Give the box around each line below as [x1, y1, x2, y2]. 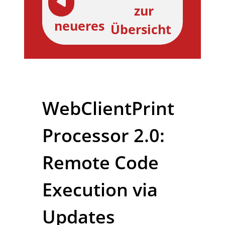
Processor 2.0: [42, 123, 165, 148]
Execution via [42, 177, 158, 202]
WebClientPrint [42, 96, 174, 121]
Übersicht [110, 20, 171, 38]
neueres [54, 17, 104, 34]
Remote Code [42, 150, 159, 175]
